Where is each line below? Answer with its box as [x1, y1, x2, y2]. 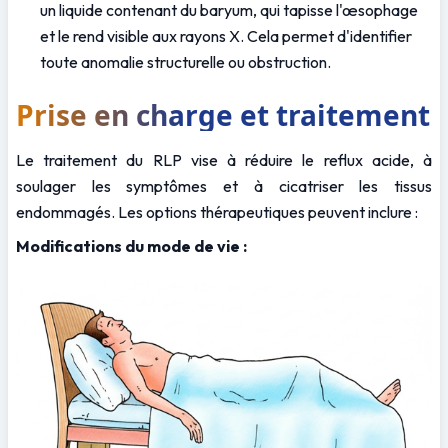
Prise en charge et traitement [16, 95, 430, 134]
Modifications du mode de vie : [16, 235, 247, 256]
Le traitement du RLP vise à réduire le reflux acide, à [16, 149, 432, 170]
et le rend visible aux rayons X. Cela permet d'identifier [40, 25, 412, 46]
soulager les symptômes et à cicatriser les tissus [16, 175, 432, 196]
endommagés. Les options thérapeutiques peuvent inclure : [16, 201, 418, 222]
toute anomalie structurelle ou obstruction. [40, 51, 331, 72]
